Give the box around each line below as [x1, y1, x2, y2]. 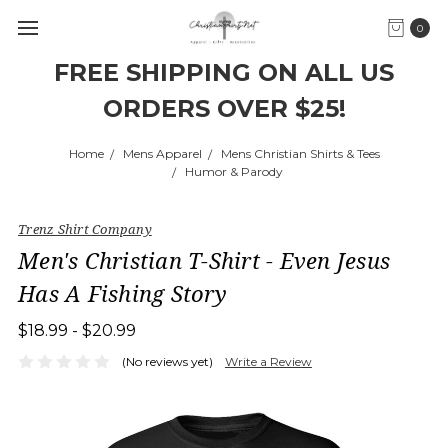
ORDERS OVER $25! [102, 94, 346, 123]
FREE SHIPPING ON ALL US [54, 58, 394, 87]
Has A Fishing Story [18, 278, 227, 308]
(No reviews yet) [121, 353, 213, 369]
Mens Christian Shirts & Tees [220, 146, 380, 161]
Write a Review [224, 353, 312, 369]
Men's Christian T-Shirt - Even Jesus [18, 245, 390, 275]
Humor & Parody [184, 164, 283, 179]
